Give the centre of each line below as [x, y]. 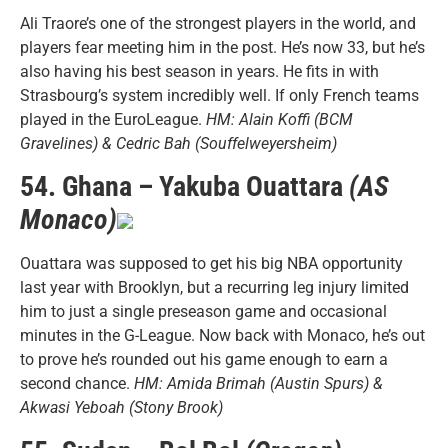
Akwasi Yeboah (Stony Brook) [121, 408]
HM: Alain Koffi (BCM [279, 119]
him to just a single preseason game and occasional [203, 312]
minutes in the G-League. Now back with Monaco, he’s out [222, 336]
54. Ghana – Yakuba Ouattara [184, 187]
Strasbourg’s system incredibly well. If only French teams [219, 95]
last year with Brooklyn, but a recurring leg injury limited [214, 288]
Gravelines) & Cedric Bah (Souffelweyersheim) [178, 143]
